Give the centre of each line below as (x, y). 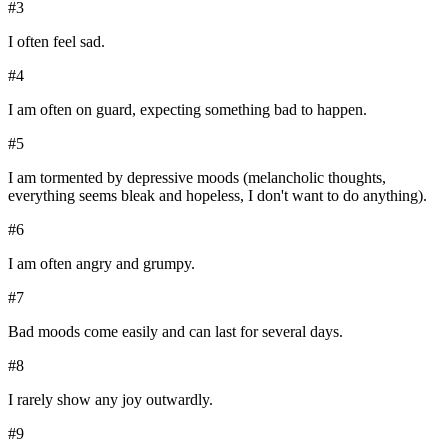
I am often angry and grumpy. (101, 263)
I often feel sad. (56, 41)
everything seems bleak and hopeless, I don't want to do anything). (217, 195)
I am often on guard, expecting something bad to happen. (187, 109)
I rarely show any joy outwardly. (110, 399)
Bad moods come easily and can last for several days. (175, 331)
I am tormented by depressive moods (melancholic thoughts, (197, 177)
